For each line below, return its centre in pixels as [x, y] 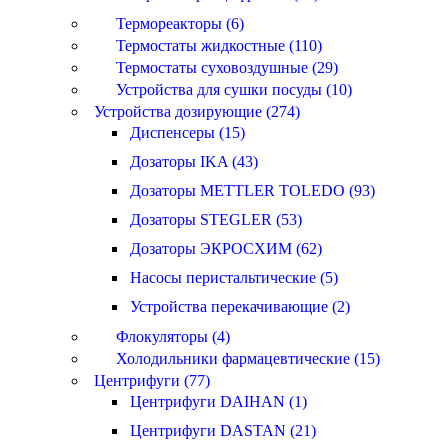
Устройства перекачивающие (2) [240, 306]
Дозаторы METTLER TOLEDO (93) [252, 190]
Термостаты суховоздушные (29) [227, 67]
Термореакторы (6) [180, 23]
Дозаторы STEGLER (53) [216, 219]
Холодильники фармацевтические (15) [248, 358]
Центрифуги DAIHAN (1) [218, 401]
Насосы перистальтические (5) [234, 277]
